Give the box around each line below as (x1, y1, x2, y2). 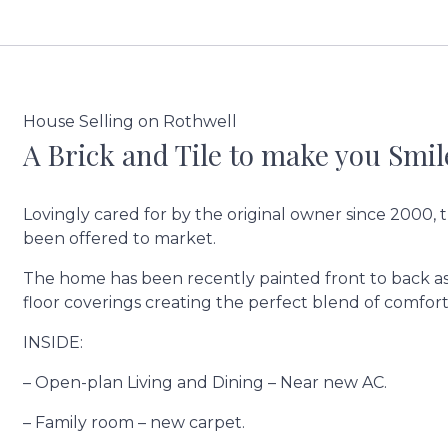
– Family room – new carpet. (22, 413, 245, 432)
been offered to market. (22, 229, 216, 248)
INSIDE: (22, 333, 83, 352)
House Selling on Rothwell (22, 112, 237, 131)
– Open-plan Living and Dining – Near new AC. (22, 373, 387, 392)
